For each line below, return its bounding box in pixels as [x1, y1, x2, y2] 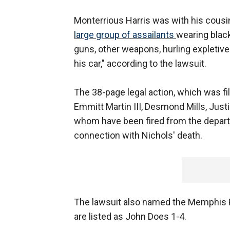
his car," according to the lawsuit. [74, 58, 208, 69]
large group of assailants [74, 29, 176, 41]
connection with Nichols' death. [74, 130, 204, 141]
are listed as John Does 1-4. [74, 211, 188, 222]
